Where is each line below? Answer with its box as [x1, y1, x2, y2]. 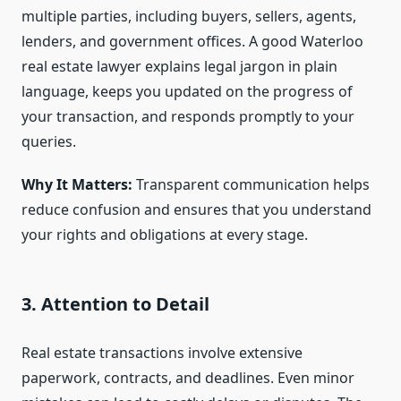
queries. [21, 132, 76, 152]
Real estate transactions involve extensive [21, 343, 303, 363]
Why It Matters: [21, 175, 132, 195]
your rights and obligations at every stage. [21, 225, 308, 245]
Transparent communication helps [132, 175, 370, 195]
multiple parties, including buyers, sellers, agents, [21, 6, 356, 27]
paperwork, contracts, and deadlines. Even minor [21, 368, 354, 388]
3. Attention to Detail [21, 292, 209, 317]
